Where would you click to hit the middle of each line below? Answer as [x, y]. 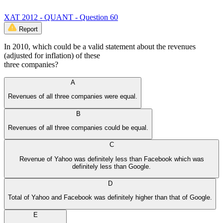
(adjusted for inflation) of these [52, 55]
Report [28, 29]
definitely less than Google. [111, 166]
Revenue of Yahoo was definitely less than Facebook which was [111, 159]
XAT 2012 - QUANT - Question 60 [61, 17]
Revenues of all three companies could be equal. [78, 127]
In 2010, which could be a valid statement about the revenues [100, 46]
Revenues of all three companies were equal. [73, 97]
